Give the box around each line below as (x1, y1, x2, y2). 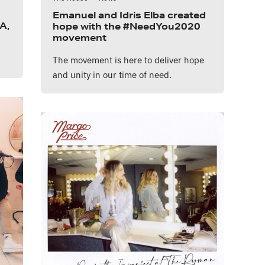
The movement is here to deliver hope (53, 53, 204, 66)
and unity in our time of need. (53, 67, 172, 80)
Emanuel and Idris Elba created (53, 9, 206, 21)
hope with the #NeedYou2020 (53, 20, 201, 32)
